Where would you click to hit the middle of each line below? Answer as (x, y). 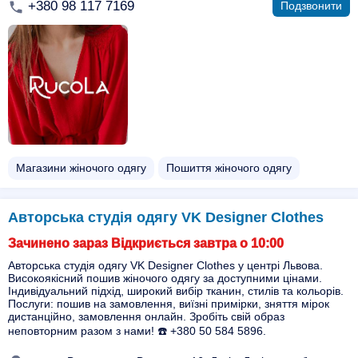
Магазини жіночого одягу (81, 168)
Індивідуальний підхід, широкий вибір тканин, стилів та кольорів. (176, 291)
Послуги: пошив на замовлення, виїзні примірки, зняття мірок (169, 304)
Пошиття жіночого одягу (229, 168)
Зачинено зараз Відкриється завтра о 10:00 (146, 243)
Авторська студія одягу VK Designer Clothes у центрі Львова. (165, 265)
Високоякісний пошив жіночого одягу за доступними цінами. (165, 278)
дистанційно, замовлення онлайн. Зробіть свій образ (146, 316)
